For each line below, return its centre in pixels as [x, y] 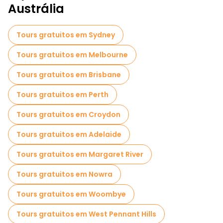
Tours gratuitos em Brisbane [69, 75]
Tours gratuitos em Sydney [66, 35]
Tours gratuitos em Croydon [68, 114]
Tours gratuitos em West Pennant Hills [86, 214]
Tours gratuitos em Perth [62, 95]
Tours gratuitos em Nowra [64, 174]
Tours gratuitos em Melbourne [72, 55]
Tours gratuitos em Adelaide [69, 134]
